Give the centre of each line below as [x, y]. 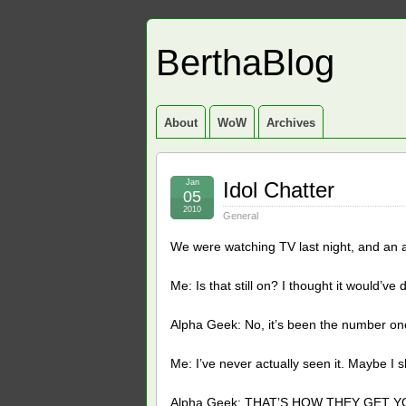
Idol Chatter [279, 190]
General [241, 216]
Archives [291, 123]
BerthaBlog [245, 63]
